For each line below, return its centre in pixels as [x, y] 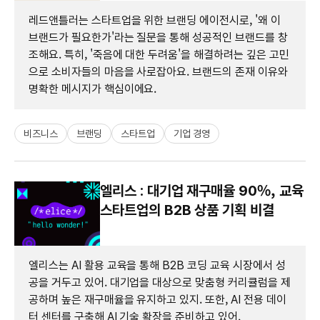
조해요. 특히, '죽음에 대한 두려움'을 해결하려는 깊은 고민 [159, 54]
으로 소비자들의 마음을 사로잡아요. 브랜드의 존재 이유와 [158, 71]
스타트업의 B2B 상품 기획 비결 [187, 210]
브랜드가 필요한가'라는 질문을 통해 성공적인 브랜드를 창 [158, 37]
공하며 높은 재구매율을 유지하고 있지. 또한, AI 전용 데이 [157, 299]
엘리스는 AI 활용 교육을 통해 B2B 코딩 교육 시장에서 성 [157, 265]
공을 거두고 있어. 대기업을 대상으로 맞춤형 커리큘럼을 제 [160, 282]
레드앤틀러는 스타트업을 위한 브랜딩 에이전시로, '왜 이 [155, 20]
